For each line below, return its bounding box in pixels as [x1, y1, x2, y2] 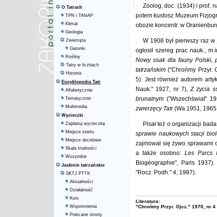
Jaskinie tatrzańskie [62, 163, 105, 168]
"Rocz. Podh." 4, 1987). [136, 169, 196, 176]
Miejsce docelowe [65, 138, 101, 142]
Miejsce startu [65, 129, 94, 134]
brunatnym [136, 95, 164, 102]
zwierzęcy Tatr [136, 105, 173, 112]
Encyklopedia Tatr [62, 79, 101, 84]
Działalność [70, 187, 93, 192]
